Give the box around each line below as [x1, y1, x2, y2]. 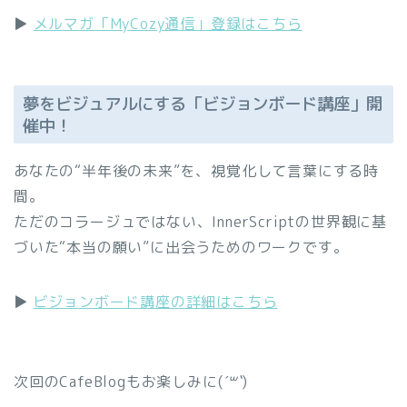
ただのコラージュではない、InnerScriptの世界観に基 [14, 212, 387, 233]
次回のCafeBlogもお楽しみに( [14, 372, 223, 392]
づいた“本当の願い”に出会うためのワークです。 [14, 237, 349, 258]
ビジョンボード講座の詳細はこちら [33, 292, 278, 313]
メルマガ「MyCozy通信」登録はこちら [33, 13, 303, 34]
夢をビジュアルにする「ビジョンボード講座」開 [23, 92, 382, 116]
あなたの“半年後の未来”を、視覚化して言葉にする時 [14, 161, 379, 182]
